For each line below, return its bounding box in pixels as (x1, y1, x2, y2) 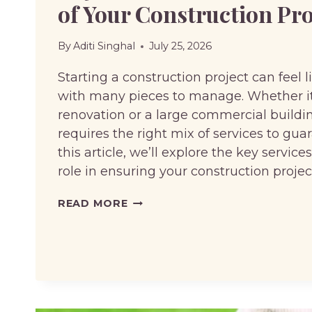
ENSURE (127, 252, 173, 265)
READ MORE (58, 197, 128, 210)
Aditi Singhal (73, 40, 136, 53)
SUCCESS (127, 290, 181, 303)
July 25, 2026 (149, 40, 212, 53)
